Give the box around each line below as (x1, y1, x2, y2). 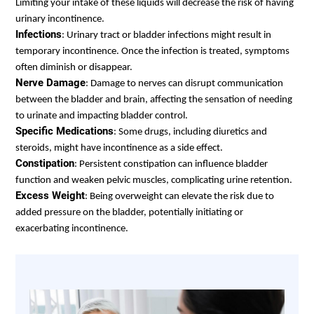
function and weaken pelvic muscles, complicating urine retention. (15, 175, 292, 186)
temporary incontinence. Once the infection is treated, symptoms (15, 46, 289, 57)
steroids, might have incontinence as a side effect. (15, 142, 223, 153)
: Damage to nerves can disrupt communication (86, 78, 283, 89)
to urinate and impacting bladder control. (15, 110, 188, 121)
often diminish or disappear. (15, 62, 132, 73)
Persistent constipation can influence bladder (79, 158, 268, 170)
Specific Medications (15, 124, 114, 137)
